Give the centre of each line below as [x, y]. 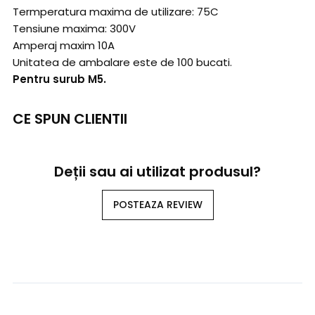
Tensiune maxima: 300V [74, 29]
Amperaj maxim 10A [64, 46]
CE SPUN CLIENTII [70, 119]
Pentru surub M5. [59, 79]
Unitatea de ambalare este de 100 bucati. [122, 63]
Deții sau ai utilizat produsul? [157, 172]
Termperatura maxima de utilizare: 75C [116, 12]
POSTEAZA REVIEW [157, 205]
